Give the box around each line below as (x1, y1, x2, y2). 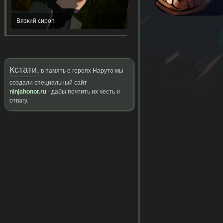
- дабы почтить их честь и (46, 88, 120, 95)
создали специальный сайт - (9, 79, 91, 86)
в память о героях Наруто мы (40, 67, 123, 74)
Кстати (9, 65, 37, 75)
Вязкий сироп (16, 17, 55, 24)
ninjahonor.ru (9, 88, 46, 95)
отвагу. (9, 97, 28, 104)
